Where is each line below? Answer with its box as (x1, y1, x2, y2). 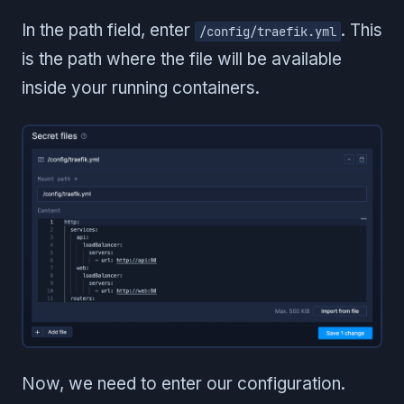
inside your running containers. (22, 77, 260, 98)
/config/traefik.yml (199, 23, 336, 40)
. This (341, 19, 382, 41)
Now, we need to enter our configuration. (22, 373, 345, 395)
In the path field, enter (22, 19, 195, 41)
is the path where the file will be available (22, 48, 342, 69)
